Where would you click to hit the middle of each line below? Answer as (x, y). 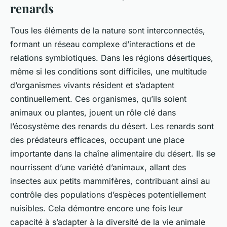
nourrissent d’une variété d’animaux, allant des (98, 167)
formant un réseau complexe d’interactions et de (103, 44)
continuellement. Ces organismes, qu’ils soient (98, 99)
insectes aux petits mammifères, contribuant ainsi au (110, 181)
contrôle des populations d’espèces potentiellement (108, 195)
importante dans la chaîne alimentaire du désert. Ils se (113, 154)
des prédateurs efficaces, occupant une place (97, 140)
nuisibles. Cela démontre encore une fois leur (97, 209)
